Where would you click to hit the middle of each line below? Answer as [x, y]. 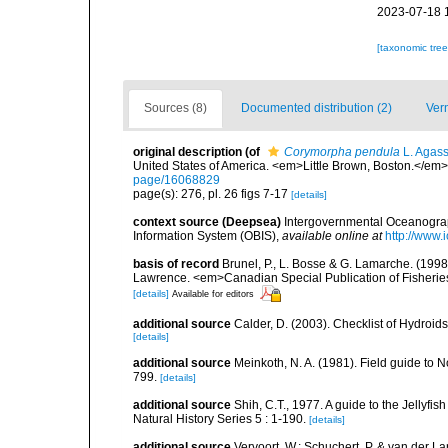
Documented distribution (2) [316, 108]
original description [187, 152]
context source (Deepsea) [207, 222]
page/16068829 [176, 180]
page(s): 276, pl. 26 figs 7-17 [212, 194]
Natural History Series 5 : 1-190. [219, 419]
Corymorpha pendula [342, 152]
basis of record [176, 264]
